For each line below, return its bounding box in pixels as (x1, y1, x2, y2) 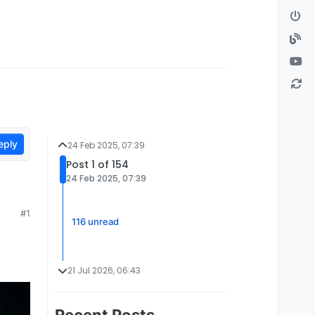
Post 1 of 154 (66, 157, 129, 172)
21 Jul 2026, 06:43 (67, 264, 141, 276)
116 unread (72, 215, 119, 226)
